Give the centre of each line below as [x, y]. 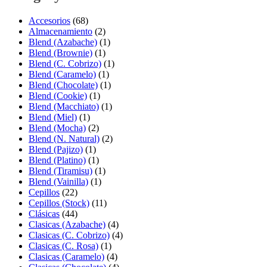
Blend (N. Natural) [64, 139]
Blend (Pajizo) [56, 150]
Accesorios [49, 21]
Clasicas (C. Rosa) [63, 246]
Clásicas [44, 214]
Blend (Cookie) [58, 96]
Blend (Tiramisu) [60, 171]
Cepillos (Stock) [59, 203]
